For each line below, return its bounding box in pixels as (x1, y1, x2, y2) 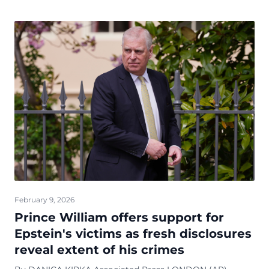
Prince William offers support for (14, 210, 224, 225)
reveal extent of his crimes (14, 243, 184, 258)
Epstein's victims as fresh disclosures (14, 226, 252, 241)
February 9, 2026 (14, 195, 74, 205)
